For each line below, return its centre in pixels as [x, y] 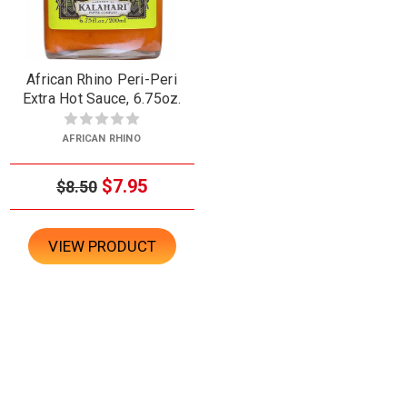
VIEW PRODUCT [102, 246]
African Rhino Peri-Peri [102, 79]
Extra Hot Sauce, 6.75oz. [102, 98]
